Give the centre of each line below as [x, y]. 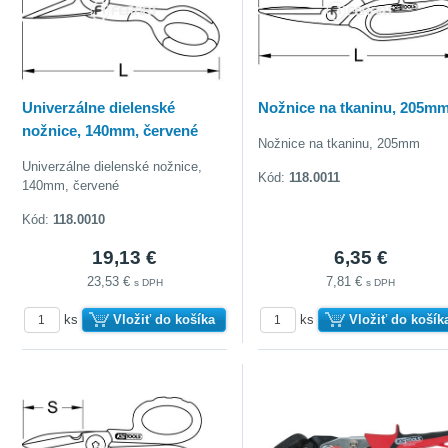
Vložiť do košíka [163, 319]
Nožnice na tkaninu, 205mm [339, 143]
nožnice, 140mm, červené [110, 130]
